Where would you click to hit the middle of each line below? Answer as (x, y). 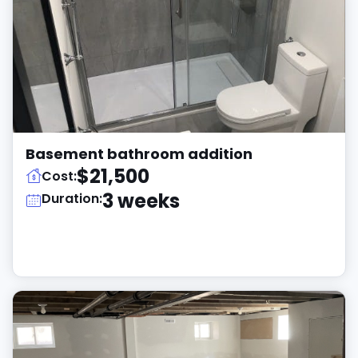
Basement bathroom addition (139, 154)
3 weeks (141, 201)
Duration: (72, 199)
